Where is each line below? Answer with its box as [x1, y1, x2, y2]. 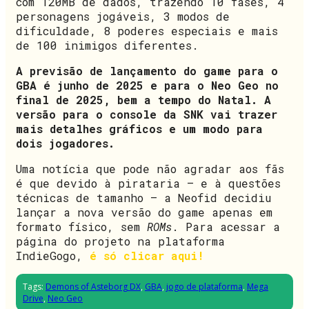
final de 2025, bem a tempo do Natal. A [16, 92, 271, 107]
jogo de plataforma [166, 280, 243, 292]
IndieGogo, [16, 248, 90, 263]
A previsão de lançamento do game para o [16, 63, 278, 78]
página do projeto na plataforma [16, 233, 225, 248]
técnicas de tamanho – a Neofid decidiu [16, 190, 271, 205]
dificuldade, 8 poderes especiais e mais [16, 23, 278, 38]
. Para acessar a [172, 219, 280, 234]
